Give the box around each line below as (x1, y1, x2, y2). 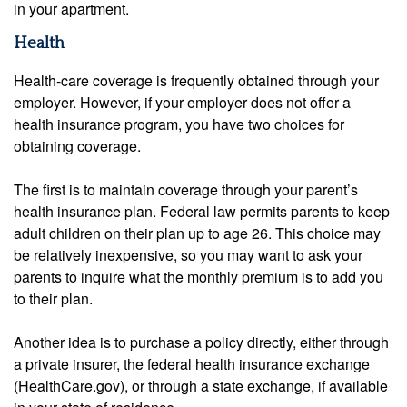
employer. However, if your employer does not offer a (14, 91, 351, 113)
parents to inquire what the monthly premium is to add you (14, 265, 383, 287)
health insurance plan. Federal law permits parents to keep (14, 200, 390, 222)
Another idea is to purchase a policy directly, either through (14, 331, 389, 352)
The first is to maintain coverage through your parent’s (14, 178, 358, 200)
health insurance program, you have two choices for (14, 113, 344, 134)
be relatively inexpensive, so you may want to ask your (14, 243, 362, 265)
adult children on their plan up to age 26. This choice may (14, 222, 381, 243)
